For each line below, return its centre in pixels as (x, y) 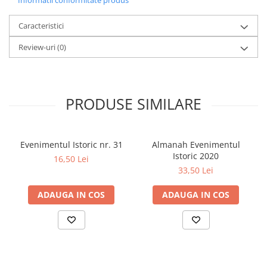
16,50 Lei (71, 159)
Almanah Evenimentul (196, 145)
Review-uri (38, 47)
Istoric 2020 (196, 156)
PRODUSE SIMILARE (133, 104)
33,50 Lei (196, 170)
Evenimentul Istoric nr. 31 (71, 145)
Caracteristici (41, 26)
